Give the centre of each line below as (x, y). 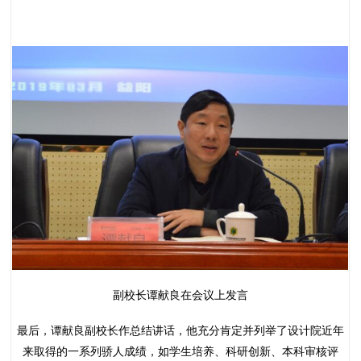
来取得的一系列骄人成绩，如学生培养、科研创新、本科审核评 (180, 351)
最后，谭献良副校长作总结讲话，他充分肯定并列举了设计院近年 (180, 330)
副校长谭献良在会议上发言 (180, 295)
